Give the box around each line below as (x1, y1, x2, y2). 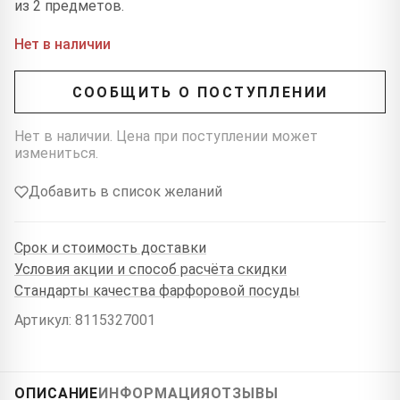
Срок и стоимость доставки (14, 238, 206, 256)
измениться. (14, 145, 98, 162)
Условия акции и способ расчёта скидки (14, 260, 287, 278)
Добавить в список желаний (29, 183, 222, 201)
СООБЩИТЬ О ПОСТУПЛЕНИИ (71, 83, 329, 101)
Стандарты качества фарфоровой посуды (14, 281, 300, 299)
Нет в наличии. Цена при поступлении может (14, 128, 318, 146)
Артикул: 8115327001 (14, 312, 155, 329)
